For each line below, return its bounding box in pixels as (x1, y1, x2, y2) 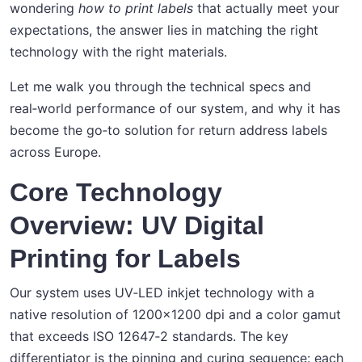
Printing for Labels (10, 244, 241, 274)
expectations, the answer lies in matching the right (10, 22, 318, 39)
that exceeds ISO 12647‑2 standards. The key (10, 328, 288, 345)
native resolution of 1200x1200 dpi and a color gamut (10, 306, 341, 323)
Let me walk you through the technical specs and (10, 78, 311, 95)
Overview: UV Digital (10, 211, 264, 241)
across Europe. (10, 144, 101, 161)
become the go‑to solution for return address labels (10, 122, 327, 139)
